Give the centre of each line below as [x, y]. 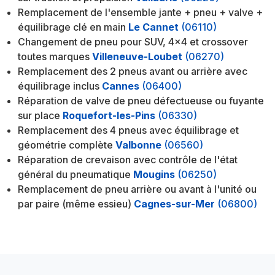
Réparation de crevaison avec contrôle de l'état [128, 160]
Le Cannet [154, 27]
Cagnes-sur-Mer [175, 204]
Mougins [154, 175]
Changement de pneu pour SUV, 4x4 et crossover [133, 42]
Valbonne [139, 145]
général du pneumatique [75, 175]
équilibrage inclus [59, 86]
